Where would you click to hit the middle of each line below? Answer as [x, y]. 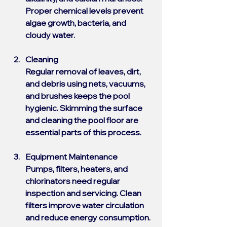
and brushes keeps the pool [78, 96]
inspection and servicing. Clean [84, 193]
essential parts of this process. [83, 132]
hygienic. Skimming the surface [85, 108]
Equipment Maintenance [71, 157]
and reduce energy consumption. [88, 217]
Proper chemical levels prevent [85, 11]
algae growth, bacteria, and [77, 23]
